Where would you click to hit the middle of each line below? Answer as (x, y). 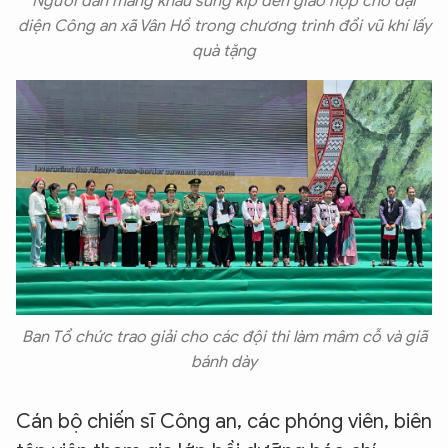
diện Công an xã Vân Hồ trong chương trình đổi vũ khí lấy (224, 26)
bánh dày (224, 362)
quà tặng (224, 51)
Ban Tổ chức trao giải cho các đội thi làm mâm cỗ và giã (224, 337)
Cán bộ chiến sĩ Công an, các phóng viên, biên (224, 422)
